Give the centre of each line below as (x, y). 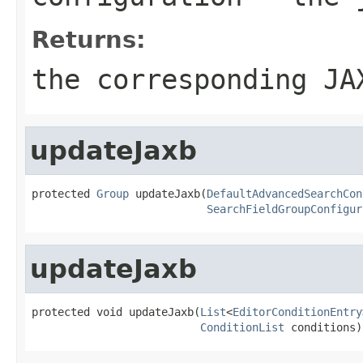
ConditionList (242, 327)
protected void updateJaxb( (116, 312)
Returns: (89, 39)
